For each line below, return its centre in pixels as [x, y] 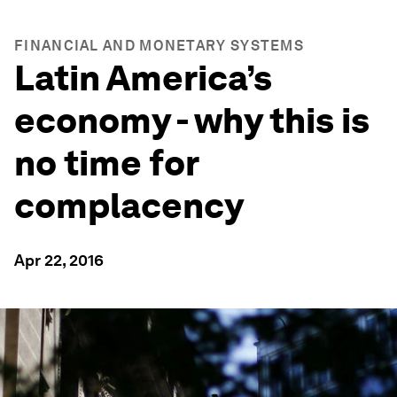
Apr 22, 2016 [59, 260]
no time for [106, 163]
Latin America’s [143, 78]
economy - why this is [192, 121]
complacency [129, 206]
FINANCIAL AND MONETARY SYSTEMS [159, 46]
